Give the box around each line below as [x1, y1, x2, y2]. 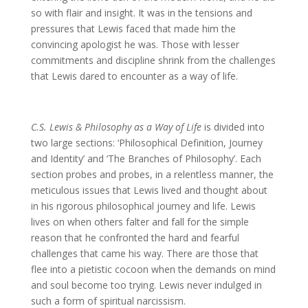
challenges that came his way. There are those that [30, 247, 258, 260]
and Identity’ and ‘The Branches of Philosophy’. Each [30, 152, 261, 165]
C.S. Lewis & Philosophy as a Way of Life [30, 120, 204, 133]
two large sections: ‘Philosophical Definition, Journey [30, 136, 263, 149]
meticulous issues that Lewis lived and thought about [30, 184, 267, 197]
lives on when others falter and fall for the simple [30, 215, 249, 228]
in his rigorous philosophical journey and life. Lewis [30, 199, 256, 212]
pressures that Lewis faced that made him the [30, 22, 236, 35]
